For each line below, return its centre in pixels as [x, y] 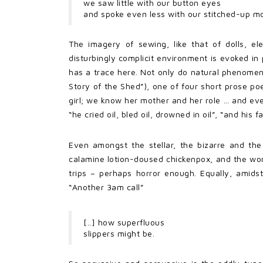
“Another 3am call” [106, 187]
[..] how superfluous [124, 222]
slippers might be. [119, 233]
